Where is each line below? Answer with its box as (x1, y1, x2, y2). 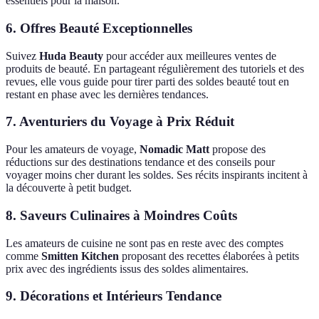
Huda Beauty (39, 49, 103, 62)
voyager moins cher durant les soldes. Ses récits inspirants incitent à (6, 169, 308, 182)
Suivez (6, 49, 39, 62)
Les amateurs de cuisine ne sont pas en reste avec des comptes (6, 236, 283, 249)
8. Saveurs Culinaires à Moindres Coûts (6, 207, 237, 223)
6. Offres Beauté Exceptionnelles (6, 21, 192, 36)
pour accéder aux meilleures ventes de (103, 49, 276, 62)
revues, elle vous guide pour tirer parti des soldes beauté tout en (6, 75, 289, 88)
